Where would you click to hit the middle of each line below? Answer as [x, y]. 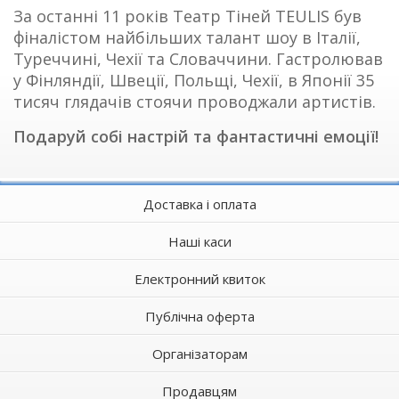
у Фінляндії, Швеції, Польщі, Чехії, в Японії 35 [194, 80]
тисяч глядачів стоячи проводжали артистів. [195, 102]
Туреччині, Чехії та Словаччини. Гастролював [198, 59]
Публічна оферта [199, 316]
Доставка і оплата [199, 204]
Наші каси [199, 241]
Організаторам [199, 354]
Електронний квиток [199, 279]
